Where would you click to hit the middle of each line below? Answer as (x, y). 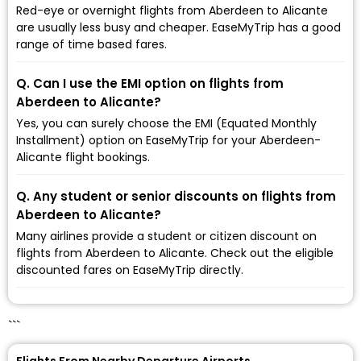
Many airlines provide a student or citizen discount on (166, 236)
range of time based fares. (91, 44)
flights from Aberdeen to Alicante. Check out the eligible (175, 253)
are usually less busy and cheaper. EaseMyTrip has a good (178, 27)
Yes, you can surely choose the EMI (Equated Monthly (166, 123)
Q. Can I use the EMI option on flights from (150, 83)
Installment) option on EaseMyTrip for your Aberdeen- (168, 140)
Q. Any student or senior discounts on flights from (176, 196)
